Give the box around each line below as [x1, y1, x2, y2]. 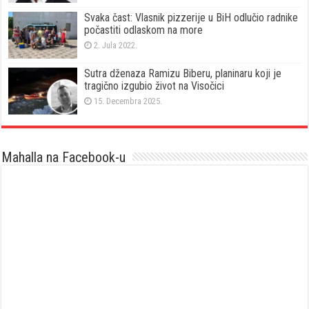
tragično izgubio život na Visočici [84, 79, 225, 92]
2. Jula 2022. [94, 39, 138, 50]
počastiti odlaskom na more [84, 23, 203, 37]
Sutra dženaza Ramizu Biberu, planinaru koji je [84, 66, 282, 80]
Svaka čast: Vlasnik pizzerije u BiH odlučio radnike [84, 10, 299, 24]
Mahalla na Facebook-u [1, 149, 126, 166]
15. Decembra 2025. [94, 95, 163, 106]
